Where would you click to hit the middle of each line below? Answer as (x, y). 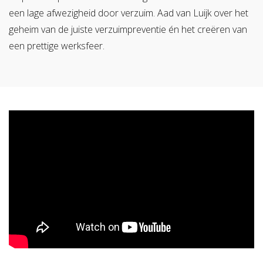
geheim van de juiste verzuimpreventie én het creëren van (128, 29)
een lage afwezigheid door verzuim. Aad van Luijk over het (129, 13)
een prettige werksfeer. (57, 45)
